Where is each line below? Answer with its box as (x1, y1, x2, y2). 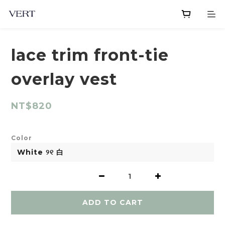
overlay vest (11, 69, 117, 89)
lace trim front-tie (11, 45, 169, 65)
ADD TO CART (82, 198, 143, 207)
